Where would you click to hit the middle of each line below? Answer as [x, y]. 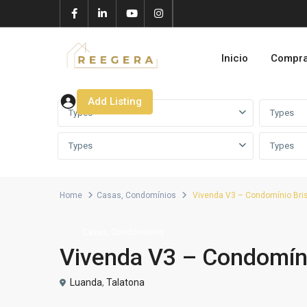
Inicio [235, 58]
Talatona [125, 282]
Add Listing [115, 101]
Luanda [86, 282]
